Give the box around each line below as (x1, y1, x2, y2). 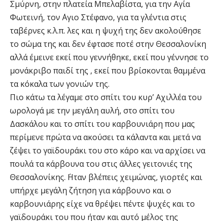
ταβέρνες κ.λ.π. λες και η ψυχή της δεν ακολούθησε (10, 25, 201, 36)
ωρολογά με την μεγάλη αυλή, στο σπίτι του (10, 105, 175, 116)
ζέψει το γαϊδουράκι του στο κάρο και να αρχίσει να (10, 145, 205, 156)
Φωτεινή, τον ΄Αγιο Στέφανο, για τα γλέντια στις (10, 11, 186, 23)
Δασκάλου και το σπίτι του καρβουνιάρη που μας (10, 118, 195, 129)
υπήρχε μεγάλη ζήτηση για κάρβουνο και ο (10, 184, 171, 196)
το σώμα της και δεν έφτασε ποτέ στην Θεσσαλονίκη (10, 38, 206, 49)
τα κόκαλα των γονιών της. (10, 78, 110, 89)
